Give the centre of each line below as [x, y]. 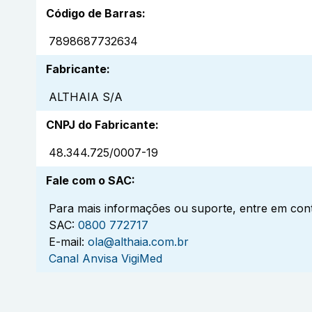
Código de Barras [94, 14]
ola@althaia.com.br [138, 242]
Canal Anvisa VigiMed [106, 259]
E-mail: [67, 242]
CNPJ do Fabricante [101, 125]
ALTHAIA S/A [86, 97]
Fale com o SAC [89, 181]
